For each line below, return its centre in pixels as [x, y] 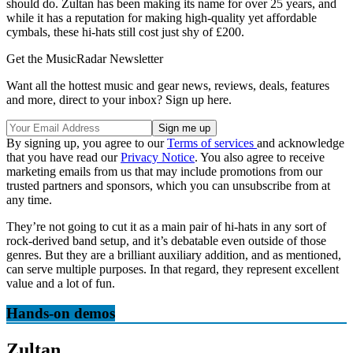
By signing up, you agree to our [87, 143]
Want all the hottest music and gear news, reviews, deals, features [168, 85]
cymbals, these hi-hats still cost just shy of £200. [125, 32]
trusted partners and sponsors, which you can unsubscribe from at [168, 185]
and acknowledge [301, 143]
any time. [29, 199]
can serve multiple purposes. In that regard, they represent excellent [173, 269]
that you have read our [63, 157]
